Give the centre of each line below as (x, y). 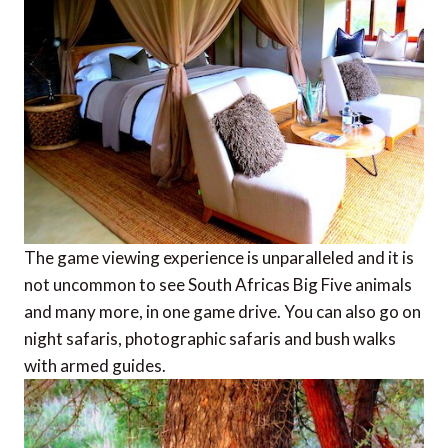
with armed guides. (95, 366)
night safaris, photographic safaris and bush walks (210, 339)
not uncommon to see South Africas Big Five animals (218, 285)
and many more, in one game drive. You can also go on (222, 312)
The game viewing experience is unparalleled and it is (219, 258)
